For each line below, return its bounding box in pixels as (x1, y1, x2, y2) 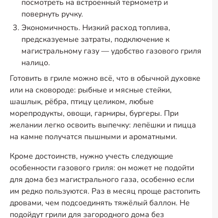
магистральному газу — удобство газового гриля (21, 46, 201, 56)
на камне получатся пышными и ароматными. (10, 131, 177, 142)
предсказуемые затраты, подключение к (21, 34, 169, 45)
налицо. (21, 57, 50, 68)
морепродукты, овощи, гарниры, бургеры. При (10, 108, 179, 119)
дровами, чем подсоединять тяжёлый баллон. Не (10, 198, 190, 208)
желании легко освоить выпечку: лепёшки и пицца (10, 120, 196, 130)
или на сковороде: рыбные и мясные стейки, (10, 85, 172, 95)
